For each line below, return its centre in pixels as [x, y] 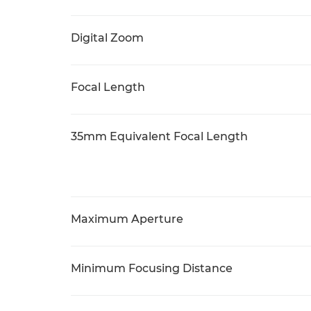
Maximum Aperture [127, 219]
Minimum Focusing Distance [152, 268]
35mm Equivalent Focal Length [159, 136]
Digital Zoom [107, 38]
